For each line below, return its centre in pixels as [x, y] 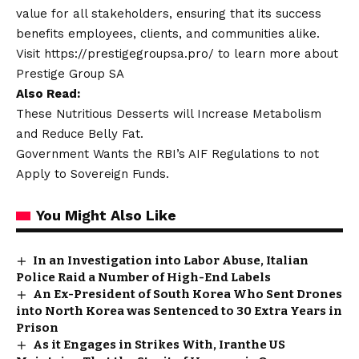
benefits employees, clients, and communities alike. [168, 33]
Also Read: [48, 93]
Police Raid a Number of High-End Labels [143, 277]
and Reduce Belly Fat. [80, 133]
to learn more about [276, 53]
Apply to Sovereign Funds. [93, 173]
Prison [37, 327]
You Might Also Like [106, 215]
